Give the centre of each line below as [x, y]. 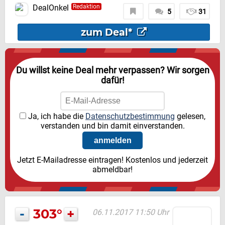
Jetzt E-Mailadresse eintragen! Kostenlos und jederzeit [113, 160]
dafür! [113, 81]
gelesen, [190, 117]
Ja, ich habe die [56, 117]
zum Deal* [107, 32]
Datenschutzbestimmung [130, 117]
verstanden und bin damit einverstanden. [113, 126]
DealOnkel [51, 8]
